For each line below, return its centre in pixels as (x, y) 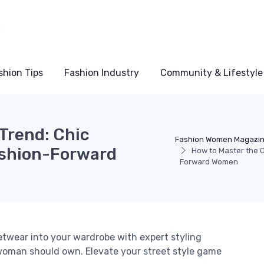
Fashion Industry (102, 73)
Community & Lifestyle (212, 73)
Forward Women (209, 162)
